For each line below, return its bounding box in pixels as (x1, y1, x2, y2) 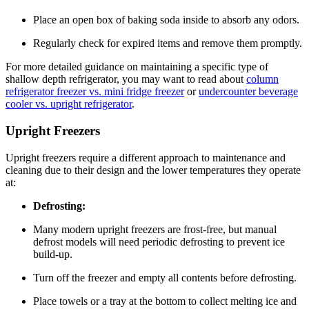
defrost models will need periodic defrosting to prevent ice (33, 235, 285, 248)
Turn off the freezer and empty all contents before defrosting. (33, 271, 297, 283)
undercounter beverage (199, 86, 298, 98)
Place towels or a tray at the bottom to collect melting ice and (33, 295, 297, 307)
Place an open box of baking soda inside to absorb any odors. (33, 14, 299, 26)
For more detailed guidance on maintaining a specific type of (6, 61, 268, 73)
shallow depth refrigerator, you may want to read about (6, 73, 246, 86)
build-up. (33, 248, 72, 260)
